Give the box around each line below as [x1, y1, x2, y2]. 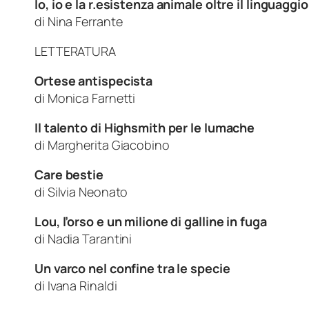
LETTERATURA [34, 42, 116, 59]
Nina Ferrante [47, 12, 123, 30]
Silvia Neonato [47, 183, 131, 200]
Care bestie [34, 166, 103, 183]
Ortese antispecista [34, 72, 153, 89]
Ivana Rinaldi [47, 277, 130, 294]
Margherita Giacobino [47, 136, 170, 153]
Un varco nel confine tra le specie [34, 259, 230, 277]
